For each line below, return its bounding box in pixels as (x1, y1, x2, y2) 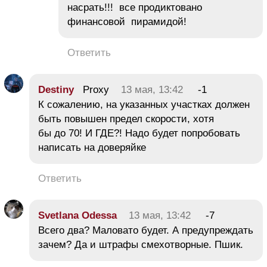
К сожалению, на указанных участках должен (38, 99, 250, 111)
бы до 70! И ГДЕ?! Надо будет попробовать (38, 128, 240, 139)
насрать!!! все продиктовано (67, 2, 202, 14)
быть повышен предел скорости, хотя (38, 113, 214, 125)
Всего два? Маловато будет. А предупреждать (38, 225, 253, 237)
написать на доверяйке (38, 142, 146, 154)
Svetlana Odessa (38, 210, 117, 222)
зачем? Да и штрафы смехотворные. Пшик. (38, 239, 243, 251)
